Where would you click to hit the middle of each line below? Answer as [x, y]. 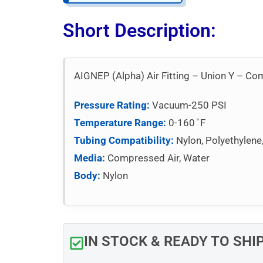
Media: [90, 158]
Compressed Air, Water [158, 158]
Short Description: [140, 30]
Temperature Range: [120, 122]
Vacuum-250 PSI [188, 105]
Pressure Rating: [112, 105]
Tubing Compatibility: [124, 140]
